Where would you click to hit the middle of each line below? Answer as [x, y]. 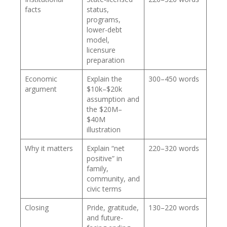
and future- [105, 217]
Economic [41, 79]
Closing [37, 207]
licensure [101, 50]
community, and [113, 178]
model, [98, 40]
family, [98, 168]
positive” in [104, 158]
